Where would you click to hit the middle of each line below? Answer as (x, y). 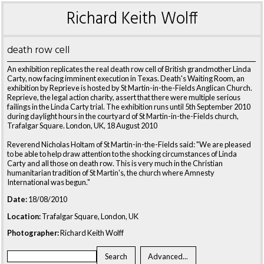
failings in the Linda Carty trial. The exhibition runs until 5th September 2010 (129, 107)
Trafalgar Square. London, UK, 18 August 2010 (82, 126)
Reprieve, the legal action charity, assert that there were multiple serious (124, 97)
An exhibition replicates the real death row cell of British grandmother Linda (129, 69)
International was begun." (49, 182)
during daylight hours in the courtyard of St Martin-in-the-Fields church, (123, 116)
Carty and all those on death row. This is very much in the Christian (115, 163)
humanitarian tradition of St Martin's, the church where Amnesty (111, 173)
